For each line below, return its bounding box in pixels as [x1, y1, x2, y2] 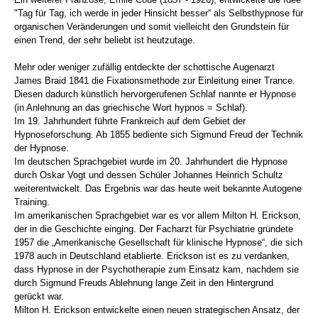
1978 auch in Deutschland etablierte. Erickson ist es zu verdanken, [14, 250, 290, 261]
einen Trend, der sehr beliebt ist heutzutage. [14, 34, 195, 45]
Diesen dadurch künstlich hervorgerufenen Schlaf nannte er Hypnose [14, 88, 296, 99]
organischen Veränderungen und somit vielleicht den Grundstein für [14, 21, 289, 32]
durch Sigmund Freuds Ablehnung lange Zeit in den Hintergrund [14, 277, 273, 288]
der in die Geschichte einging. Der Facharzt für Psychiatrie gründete [14, 223, 293, 234]
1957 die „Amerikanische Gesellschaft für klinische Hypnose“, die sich [14, 236, 302, 248]
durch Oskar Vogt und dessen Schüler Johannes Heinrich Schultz [14, 169, 283, 180]
